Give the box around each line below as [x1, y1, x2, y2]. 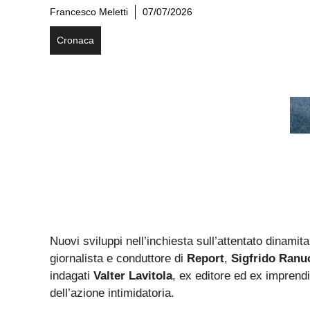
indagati [50, 269, 93, 283]
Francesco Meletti [50, 6, 128, 17]
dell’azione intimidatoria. [50, 286, 174, 300]
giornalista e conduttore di [50, 252, 187, 266]
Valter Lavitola [93, 269, 172, 283]
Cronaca [57, 35, 94, 46]
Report [187, 252, 224, 266]
